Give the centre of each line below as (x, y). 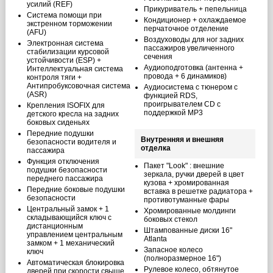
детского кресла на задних (73, 114)
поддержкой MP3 (173, 113)
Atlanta (155, 239)
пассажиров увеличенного (189, 48)
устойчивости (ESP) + (64, 60)
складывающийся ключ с (69, 218)
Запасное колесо (173, 250)
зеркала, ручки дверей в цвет (194, 174)
